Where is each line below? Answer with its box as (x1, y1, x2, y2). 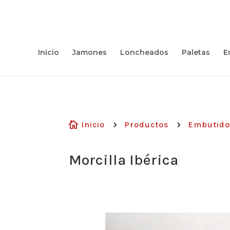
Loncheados (120, 48, 168, 57)
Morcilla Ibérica (69, 151, 179, 169)
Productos (124, 119, 169, 129)
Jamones (72, 48, 107, 57)
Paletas (181, 48, 210, 57)
